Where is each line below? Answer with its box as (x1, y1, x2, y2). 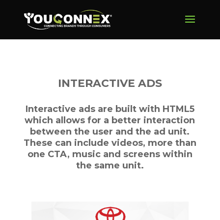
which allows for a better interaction (25, 115, 195, 126)
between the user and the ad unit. (30, 126, 190, 137)
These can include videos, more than (23, 137, 196, 148)
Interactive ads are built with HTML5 (25, 104, 194, 114)
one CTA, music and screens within (27, 149, 192, 160)
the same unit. (76, 160, 144, 171)
